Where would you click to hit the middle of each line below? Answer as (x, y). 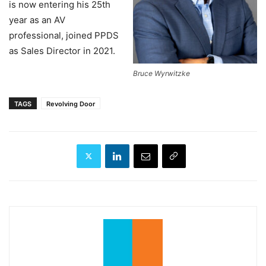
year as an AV (37, 20)
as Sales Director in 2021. (62, 51)
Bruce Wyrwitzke (161, 73)
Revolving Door (71, 104)
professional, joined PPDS (64, 36)
